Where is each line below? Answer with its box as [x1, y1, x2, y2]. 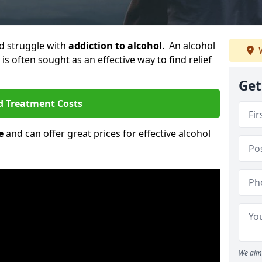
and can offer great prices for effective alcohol [4, 127, 211, 140]
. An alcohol [162, 39, 215, 52]
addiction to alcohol [68, 39, 162, 52]
